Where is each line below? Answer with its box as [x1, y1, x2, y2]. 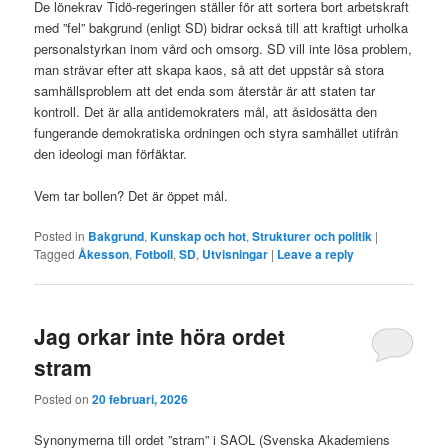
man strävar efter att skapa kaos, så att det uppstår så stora [34, 59, 385, 79]
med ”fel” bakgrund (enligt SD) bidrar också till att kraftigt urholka [34, 17, 409, 37]
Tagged [34, 245, 76, 263]
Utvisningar [202, 245, 269, 264]
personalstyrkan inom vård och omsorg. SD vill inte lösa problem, [34, 38, 413, 58]
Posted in [34, 227, 86, 245]
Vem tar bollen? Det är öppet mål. [34, 185, 229, 205]
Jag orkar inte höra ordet [34, 321, 286, 352]
